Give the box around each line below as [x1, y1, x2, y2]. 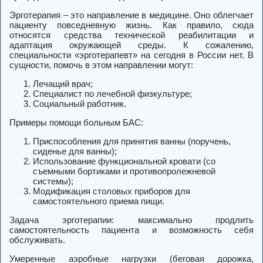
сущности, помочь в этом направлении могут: [9, 60, 193, 70]
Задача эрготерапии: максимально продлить [9, 215, 254, 225]
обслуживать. [9, 235, 65, 245]
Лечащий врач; [33, 79, 93, 89]
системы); [33, 176, 73, 187]
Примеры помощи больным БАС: [9, 117, 143, 128]
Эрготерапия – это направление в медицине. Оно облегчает [9, 10, 254, 21]
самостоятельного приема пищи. [33, 196, 164, 207]
